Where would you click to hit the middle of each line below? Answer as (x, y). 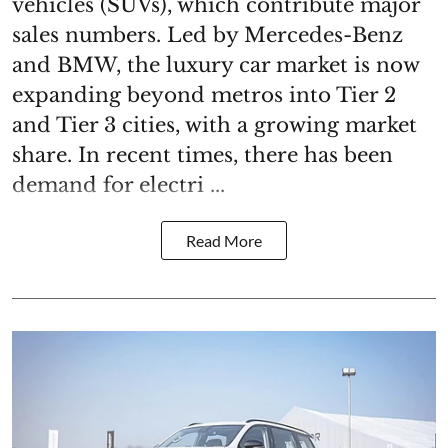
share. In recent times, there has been (202, 155)
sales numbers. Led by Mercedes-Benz (207, 35)
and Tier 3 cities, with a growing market (214, 125)
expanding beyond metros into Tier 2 (204, 95)
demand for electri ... (118, 185)
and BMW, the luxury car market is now (215, 65)
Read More (224, 241)
